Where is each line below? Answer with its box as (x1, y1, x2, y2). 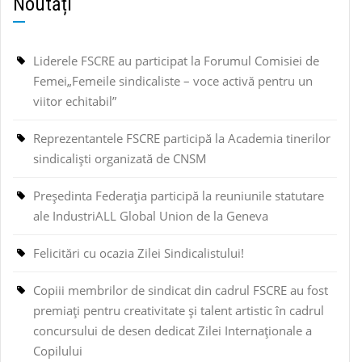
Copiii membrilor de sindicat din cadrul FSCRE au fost (33, 282, 328, 299)
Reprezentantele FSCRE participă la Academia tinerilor (33, 130, 330, 147)
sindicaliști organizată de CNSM (33, 150, 207, 167)
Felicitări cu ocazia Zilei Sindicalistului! (33, 245, 244, 262)
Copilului (33, 343, 82, 360)
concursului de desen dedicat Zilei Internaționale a (33, 322, 312, 339)
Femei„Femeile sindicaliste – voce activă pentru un (33, 73, 313, 90)
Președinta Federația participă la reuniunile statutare (33, 187, 324, 204)
